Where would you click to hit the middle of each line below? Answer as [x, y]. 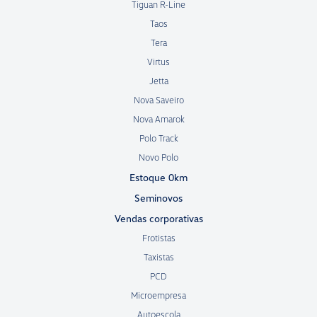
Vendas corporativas [158, 218]
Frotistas [158, 237]
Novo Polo [158, 157]
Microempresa [158, 295]
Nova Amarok [158, 119]
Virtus [158, 61]
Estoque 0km [158, 177]
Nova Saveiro [158, 99]
